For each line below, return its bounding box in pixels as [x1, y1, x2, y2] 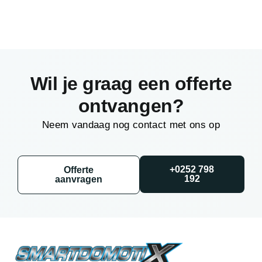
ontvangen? [78, 95, 184, 116]
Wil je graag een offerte [30, 73, 232, 94]
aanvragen [54, 174, 102, 184]
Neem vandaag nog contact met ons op [42, 119, 220, 130]
